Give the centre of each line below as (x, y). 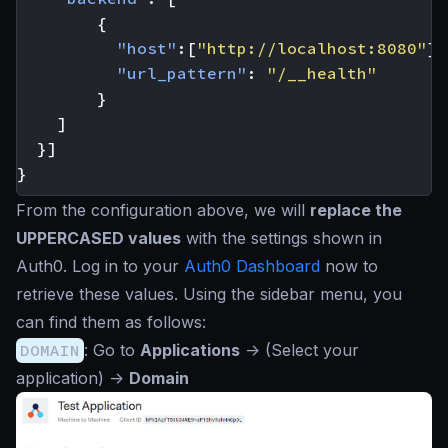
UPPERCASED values (98, 237)
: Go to (112, 349)
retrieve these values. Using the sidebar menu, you (209, 293)
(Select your (312, 349)
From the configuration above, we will (163, 209)
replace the (356, 209)
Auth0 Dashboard (252, 265)
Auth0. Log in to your (100, 265)
